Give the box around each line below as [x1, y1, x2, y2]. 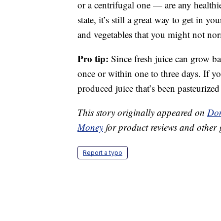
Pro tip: [77, 52, 109, 66]
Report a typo [83, 149, 122, 157]
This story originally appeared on [77, 106, 207, 119]
